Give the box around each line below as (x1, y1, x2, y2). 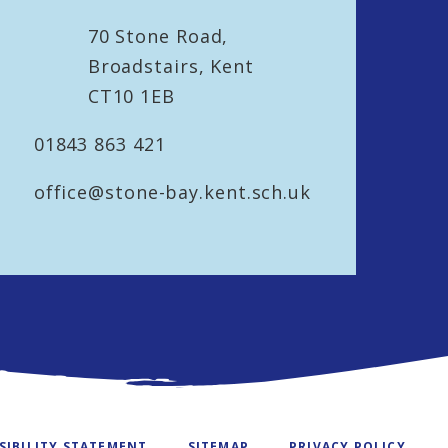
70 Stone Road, (87, 24, 229, 49)
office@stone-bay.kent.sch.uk (33, 180, 311, 205)
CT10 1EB (87, 84, 175, 109)
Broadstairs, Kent (87, 54, 255, 79)
